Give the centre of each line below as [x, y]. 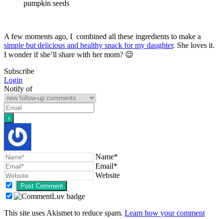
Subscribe [19, 71]
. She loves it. [194, 45]
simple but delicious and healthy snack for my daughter [88, 45]
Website [108, 175]
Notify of [18, 88]
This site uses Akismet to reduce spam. [64, 213]
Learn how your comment [165, 213]
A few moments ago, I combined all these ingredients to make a [102, 36]
